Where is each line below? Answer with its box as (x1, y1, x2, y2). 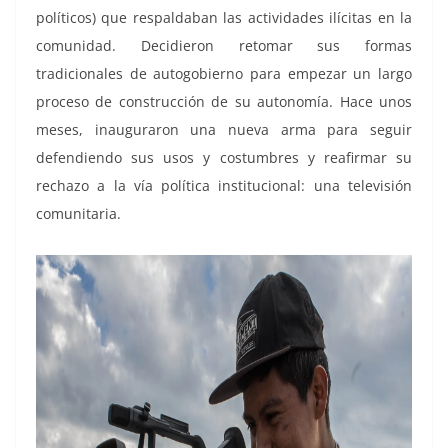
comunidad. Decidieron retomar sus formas (36, 36, 412, 55)
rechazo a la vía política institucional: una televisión (36, 176, 412, 195)
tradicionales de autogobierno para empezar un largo (36, 64, 412, 83)
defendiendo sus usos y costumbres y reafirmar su (36, 148, 412, 167)
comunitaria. (36, 204, 121, 223)
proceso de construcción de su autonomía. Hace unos (36, 92, 412, 111)
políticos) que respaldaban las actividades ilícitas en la (36, 8, 412, 27)
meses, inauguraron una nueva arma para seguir (36, 120, 412, 139)
